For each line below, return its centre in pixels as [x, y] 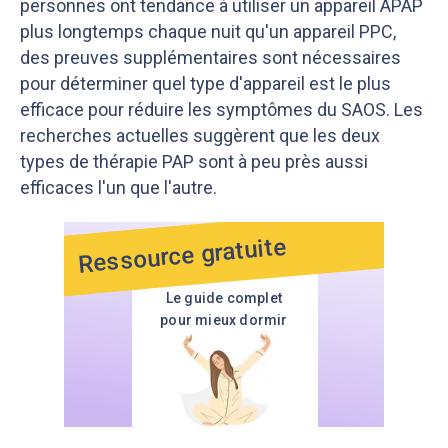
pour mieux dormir [224, 320]
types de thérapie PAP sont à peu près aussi [194, 161]
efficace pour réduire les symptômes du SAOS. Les [221, 109]
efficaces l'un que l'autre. [118, 187]
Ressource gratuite [182, 255]
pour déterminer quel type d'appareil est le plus [205, 83]
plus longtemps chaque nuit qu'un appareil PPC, [208, 31]
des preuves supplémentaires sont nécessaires [210, 57]
